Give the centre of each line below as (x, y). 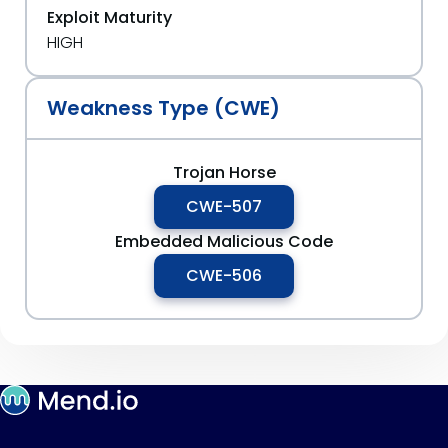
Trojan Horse (224, 172)
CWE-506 (224, 275)
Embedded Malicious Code (224, 241)
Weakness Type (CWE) (163, 108)
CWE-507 (224, 206)
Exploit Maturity (109, 17)
